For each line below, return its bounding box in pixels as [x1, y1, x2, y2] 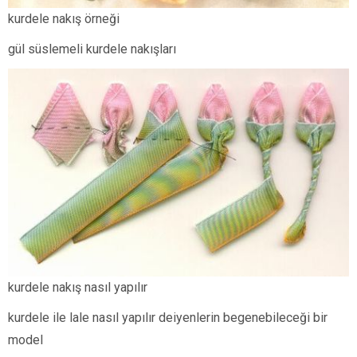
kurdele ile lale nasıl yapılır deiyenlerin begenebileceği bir [8, 309, 331, 325]
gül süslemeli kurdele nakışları [8, 41, 176, 57]
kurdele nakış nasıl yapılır [8, 279, 147, 295]
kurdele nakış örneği [8, 10, 120, 26]
